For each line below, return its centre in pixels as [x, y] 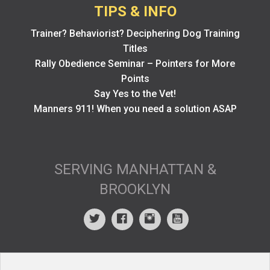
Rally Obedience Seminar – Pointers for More [135, 63]
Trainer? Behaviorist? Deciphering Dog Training [135, 33]
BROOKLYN [135, 189]
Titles [135, 48]
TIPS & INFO [135, 11]
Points [135, 78]
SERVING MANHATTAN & [135, 169]
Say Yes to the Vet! [135, 93]
